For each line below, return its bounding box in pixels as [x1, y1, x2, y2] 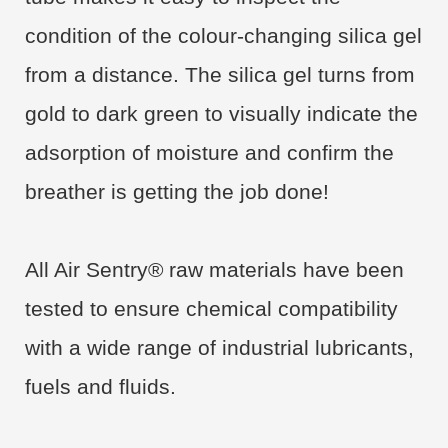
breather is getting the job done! [25, 180, 329, 203]
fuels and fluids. [25, 375, 182, 398]
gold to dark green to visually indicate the [25, 102, 418, 125]
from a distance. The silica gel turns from [25, 63, 415, 86]
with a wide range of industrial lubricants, [25, 336, 414, 359]
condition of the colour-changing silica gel [25, 24, 422, 47]
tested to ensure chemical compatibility [25, 297, 398, 320]
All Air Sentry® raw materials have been [25, 258, 404, 281]
